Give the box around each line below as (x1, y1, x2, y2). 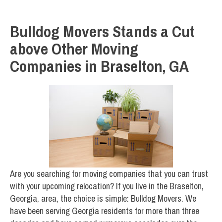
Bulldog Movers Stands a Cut (10, 20, 195, 42)
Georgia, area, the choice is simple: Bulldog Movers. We (10, 192, 196, 205)
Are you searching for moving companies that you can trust (10, 167, 208, 180)
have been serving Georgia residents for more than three (10, 205, 199, 218)
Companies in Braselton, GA (10, 55, 189, 77)
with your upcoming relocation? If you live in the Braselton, (10, 180, 204, 193)
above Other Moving (10, 38, 138, 59)
